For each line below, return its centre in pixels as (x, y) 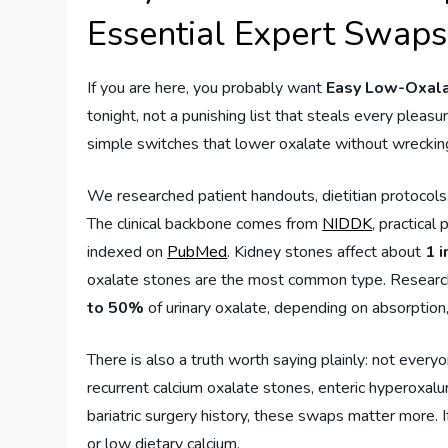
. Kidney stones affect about (326, 252)
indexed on (127, 252)
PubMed (197, 252)
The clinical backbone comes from (205, 224)
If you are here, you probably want (207, 88)
